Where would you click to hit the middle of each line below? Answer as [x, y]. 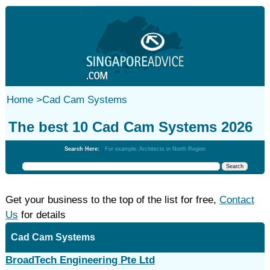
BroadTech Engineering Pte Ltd [80, 260]
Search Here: [84, 149]
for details [42, 215]
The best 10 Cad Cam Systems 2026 [130, 127]
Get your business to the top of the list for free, [112, 200]
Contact [237, 200]
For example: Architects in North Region [155, 149]
